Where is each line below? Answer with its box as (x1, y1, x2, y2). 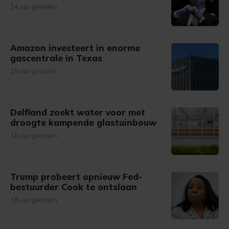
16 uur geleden (10, 131, 57, 140)
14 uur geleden (10, 3, 57, 11)
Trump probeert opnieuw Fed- (10, 171, 142, 182)
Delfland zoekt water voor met (10, 107, 145, 118)
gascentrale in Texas (10, 53, 102, 63)
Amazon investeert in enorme (10, 42, 140, 53)
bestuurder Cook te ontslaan (10, 181, 137, 192)
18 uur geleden (10, 196, 57, 204)
